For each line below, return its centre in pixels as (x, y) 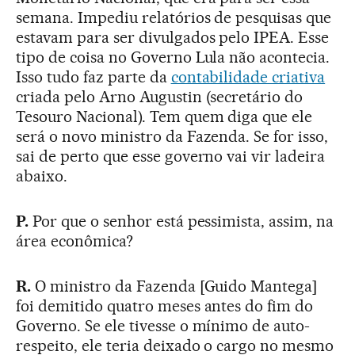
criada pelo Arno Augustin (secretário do (160, 97)
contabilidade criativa (248, 77)
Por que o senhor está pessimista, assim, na (183, 221)
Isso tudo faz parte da (94, 77)
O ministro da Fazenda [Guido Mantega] (176, 286)
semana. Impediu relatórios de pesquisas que (174, 17)
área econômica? (74, 241)
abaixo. (42, 176)
